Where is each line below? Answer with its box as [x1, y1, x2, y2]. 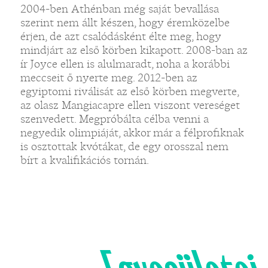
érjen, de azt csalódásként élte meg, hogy [20, 29, 221, 44]
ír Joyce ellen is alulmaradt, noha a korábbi [20, 56, 230, 71]
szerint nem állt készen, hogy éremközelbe [20, 15, 230, 30]
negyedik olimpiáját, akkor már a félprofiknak [20, 125, 244, 140]
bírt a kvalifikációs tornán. [20, 153, 149, 167]
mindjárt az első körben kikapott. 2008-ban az [20, 42, 248, 57]
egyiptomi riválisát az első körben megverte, [20, 84, 239, 99]
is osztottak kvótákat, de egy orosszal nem [20, 139, 229, 154]
